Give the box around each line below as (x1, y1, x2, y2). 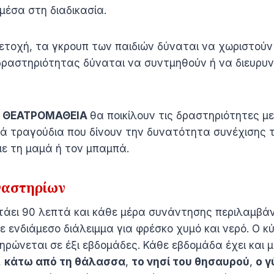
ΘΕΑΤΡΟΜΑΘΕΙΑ (2, 109, 90, 122)
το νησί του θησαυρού (131, 255, 250, 268)
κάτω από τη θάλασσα (4, 255, 125, 268)
